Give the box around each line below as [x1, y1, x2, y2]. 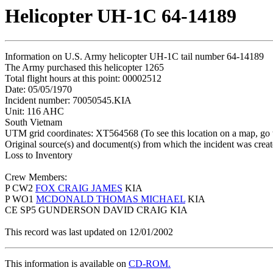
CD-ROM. [129, 258, 171, 269]
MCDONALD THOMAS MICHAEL [36, 194, 185, 205]
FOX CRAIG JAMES [35, 183, 122, 194]
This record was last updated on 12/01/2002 [5, 227, 173, 238]
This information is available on [5, 258, 129, 269]
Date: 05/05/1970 [5, 84, 72, 95]
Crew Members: [5, 172, 67, 183]
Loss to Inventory [5, 150, 73, 161]
